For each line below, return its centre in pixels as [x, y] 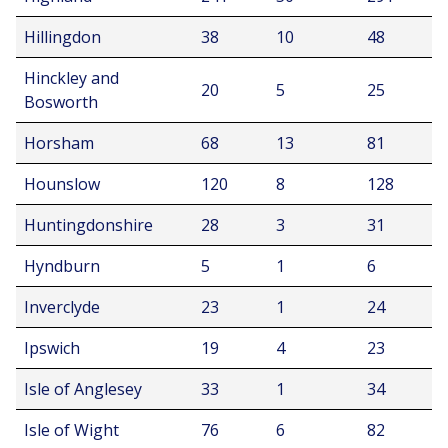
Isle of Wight [71, 430]
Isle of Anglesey [83, 389]
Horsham [59, 143]
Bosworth [61, 102]
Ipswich [52, 348]
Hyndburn [62, 266]
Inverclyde [62, 307]
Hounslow [62, 184]
